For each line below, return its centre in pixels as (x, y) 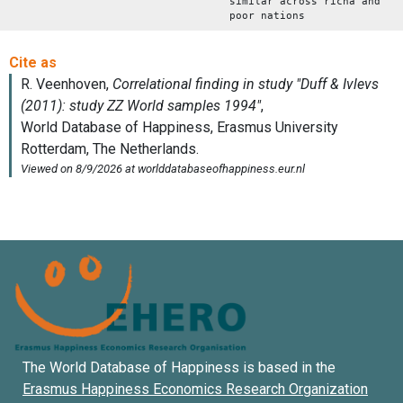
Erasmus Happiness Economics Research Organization (195, 389)
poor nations (267, 15)
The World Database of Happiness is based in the (179, 367)
